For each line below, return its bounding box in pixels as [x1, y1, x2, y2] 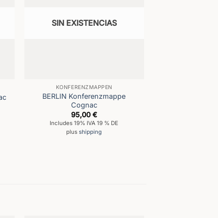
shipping [79, 128, 102, 136]
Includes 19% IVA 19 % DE [50, 120, 119, 127]
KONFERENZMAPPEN [55, 84, 112, 91]
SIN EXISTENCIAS [51, 18, 117, 28]
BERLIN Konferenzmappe [42, 92, 126, 101]
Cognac [71, 101, 97, 109]
